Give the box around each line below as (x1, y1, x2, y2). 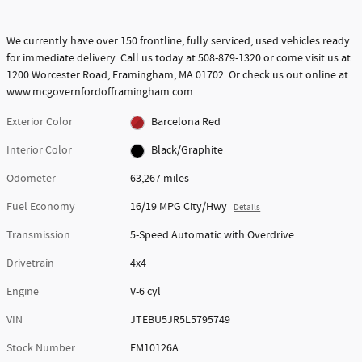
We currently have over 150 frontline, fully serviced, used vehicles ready (6, 34, 350, 49)
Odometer (6, 171, 56, 187)
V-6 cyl (130, 284, 162, 300)
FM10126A (130, 341, 179, 356)
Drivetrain (6, 256, 54, 271)
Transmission (6, 228, 70, 243)
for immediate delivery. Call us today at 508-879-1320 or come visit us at (6, 51, 351, 66)
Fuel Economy (6, 200, 75, 215)
